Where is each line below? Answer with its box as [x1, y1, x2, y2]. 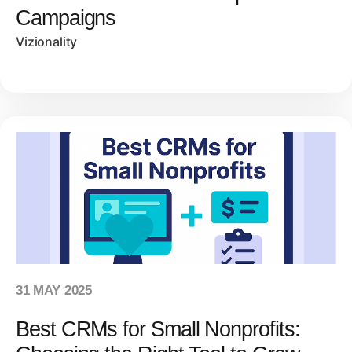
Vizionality [16, 34, 78, 49]
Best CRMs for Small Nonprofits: [16, 317, 300, 341]
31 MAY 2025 [16, 283, 93, 298]
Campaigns [16, 6, 116, 30]
